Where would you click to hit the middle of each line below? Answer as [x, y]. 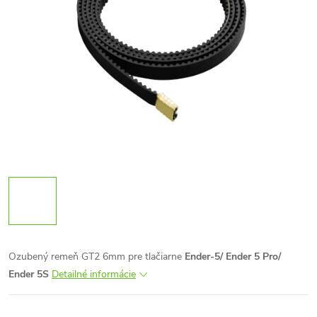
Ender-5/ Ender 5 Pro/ [233, 257]
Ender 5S [29, 274]
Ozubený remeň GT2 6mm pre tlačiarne [97, 257]
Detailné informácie [94, 274]
